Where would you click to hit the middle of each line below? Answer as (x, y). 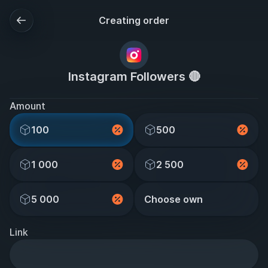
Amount (28, 106)
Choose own (173, 199)
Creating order (134, 20)
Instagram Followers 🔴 (134, 77)
